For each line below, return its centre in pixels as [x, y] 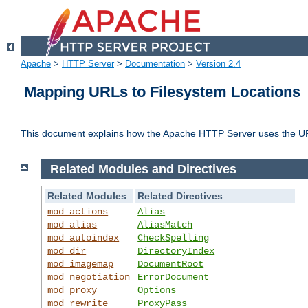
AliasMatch [165, 224]
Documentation [155, 64]
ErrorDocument [174, 277]
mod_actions [78, 211]
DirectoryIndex [176, 251]
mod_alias [73, 224]
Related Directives [180, 196]
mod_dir [67, 251]
